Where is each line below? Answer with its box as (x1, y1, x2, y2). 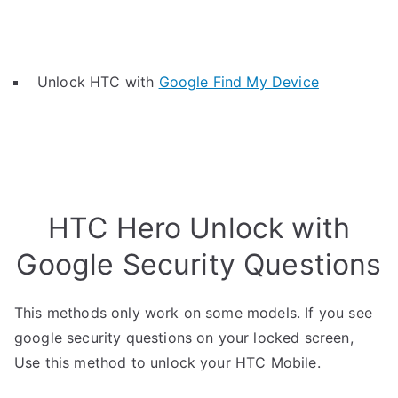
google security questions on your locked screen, (14, 329, 354, 346)
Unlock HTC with (37, 73, 159, 91)
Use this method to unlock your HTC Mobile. (14, 354, 321, 371)
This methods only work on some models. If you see (14, 304, 372, 322)
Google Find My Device (158, 73, 319, 91)
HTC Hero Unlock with (47, 211, 351, 245)
